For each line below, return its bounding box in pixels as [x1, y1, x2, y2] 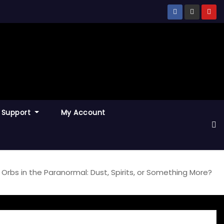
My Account [60, 107, 105, 117]
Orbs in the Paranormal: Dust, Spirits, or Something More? [1, 167, 212, 177]
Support [1, 107, 33, 117]
